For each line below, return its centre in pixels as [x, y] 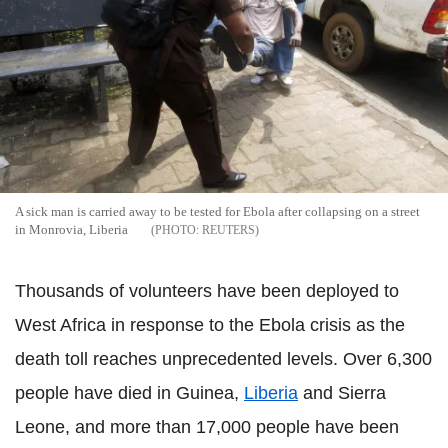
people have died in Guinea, [129, 392]
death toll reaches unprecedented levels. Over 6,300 [223, 358]
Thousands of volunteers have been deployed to [207, 290]
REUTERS [228, 229]
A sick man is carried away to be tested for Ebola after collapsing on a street [217, 211]
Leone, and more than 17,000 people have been [207, 426]
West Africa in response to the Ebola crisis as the [210, 324]
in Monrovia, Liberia [71, 229]
